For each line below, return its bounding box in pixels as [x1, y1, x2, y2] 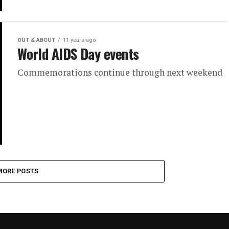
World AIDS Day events [17, 43, 139, 64]
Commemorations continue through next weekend [17, 66, 222, 78]
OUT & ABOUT [17, 36, 55, 43]
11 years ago [63, 36, 96, 43]
